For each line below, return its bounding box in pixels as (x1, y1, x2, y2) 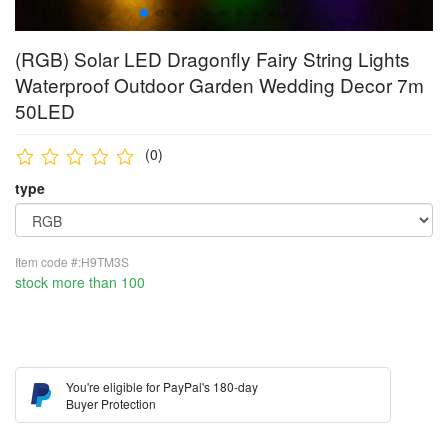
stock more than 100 (15, 272, 145, 292)
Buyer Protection (66, 395, 156, 412)
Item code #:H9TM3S (15, 253, 129, 270)
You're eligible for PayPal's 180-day (66, 378, 258, 395)
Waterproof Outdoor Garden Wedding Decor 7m (15, 71, 424, 98)
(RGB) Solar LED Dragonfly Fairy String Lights (15, 45, 410, 72)
